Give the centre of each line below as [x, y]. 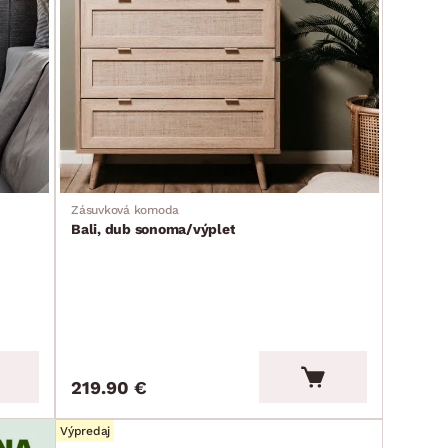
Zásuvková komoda [125, 210]
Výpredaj [85, 431]
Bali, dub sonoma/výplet [153, 229]
